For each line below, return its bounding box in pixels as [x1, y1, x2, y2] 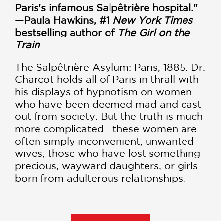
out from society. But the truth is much [15, 110, 203, 122]
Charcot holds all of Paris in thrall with [15, 74, 199, 85]
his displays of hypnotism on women [15, 86, 192, 97]
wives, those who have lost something [15, 147, 200, 159]
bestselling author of [15, 27, 117, 38]
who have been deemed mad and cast [15, 98, 201, 110]
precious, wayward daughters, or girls [15, 160, 198, 171]
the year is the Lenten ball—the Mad [15, 207, 189, 218]
